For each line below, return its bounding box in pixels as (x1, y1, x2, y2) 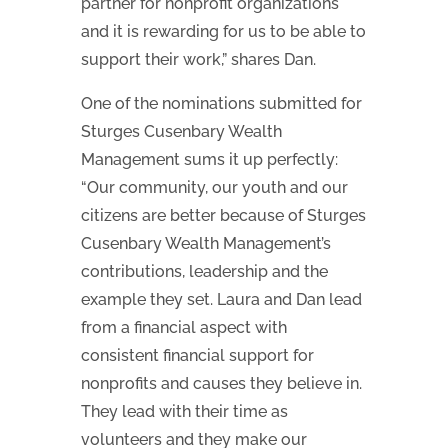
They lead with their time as (80, 401, 288, 421)
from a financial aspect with (80, 317, 287, 337)
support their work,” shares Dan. (80, 49, 316, 69)
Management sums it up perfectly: (80, 149, 338, 169)
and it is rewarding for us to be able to (80, 21, 366, 41)
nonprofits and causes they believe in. (80, 373, 362, 393)
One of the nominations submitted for (80, 93, 362, 113)
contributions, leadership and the (80, 261, 328, 281)
